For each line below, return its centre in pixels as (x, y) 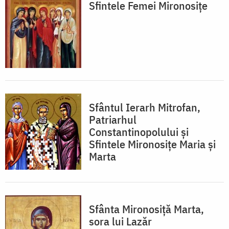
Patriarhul (113, 120)
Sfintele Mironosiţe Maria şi (152, 144)
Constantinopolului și (139, 132)
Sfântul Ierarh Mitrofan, (145, 107)
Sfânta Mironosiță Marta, (146, 209)
